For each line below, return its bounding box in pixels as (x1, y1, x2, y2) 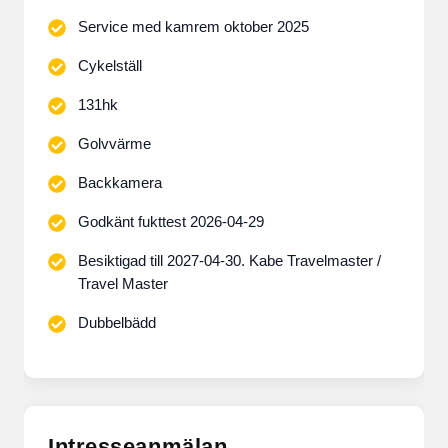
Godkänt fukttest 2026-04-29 (78, 213, 264, 230)
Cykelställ (78, 57, 142, 74)
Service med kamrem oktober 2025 (78, 18, 309, 35)
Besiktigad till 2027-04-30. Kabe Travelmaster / (78, 252, 381, 269)
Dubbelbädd (78, 314, 156, 331)
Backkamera (78, 174, 162, 191)
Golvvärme (78, 135, 151, 152)
